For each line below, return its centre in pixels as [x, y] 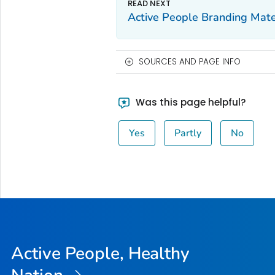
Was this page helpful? [190, 102]
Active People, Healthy [101, 254]
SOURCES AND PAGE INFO [189, 61]
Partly [188, 133]
